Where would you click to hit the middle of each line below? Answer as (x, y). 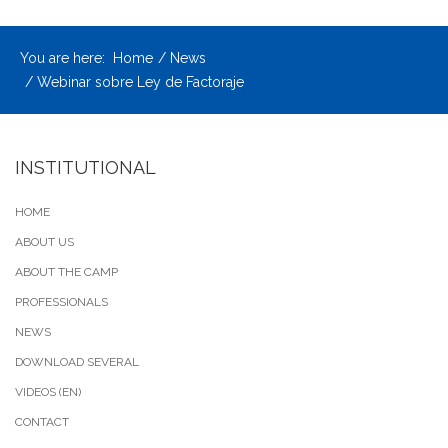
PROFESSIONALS (61, 302)
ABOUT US (44, 242)
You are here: (66, 58)
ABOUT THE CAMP (66, 272)
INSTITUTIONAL (85, 168)
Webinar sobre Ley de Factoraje (140, 82)
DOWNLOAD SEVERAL (77, 362)
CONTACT (42, 422)
